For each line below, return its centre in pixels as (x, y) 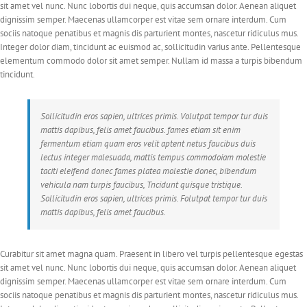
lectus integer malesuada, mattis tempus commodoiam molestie (153, 158)
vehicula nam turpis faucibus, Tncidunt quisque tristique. (141, 185)
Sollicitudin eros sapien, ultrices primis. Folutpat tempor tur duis (154, 199)
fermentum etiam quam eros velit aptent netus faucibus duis (148, 144)
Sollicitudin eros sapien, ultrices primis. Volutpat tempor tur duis (154, 116)
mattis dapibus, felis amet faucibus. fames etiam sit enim (140, 130)
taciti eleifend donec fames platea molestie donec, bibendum (148, 171)
